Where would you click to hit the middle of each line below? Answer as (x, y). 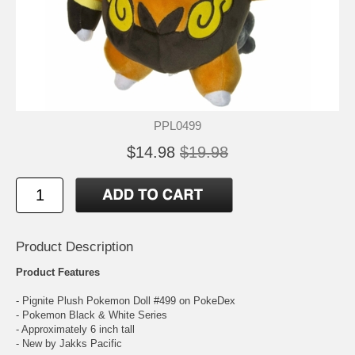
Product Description (74, 247)
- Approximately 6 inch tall (75, 330)
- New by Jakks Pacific (69, 344)
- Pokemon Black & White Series (92, 315)
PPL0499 (177, 126)
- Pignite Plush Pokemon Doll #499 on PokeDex (126, 301)
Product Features (58, 273)
